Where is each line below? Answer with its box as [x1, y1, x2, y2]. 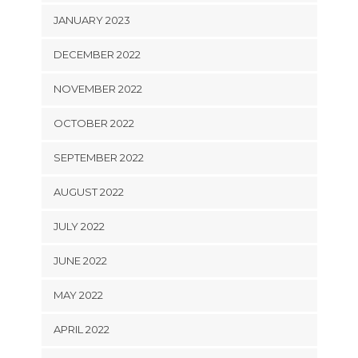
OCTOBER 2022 [53, 116, 134, 129]
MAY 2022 [53, 288, 103, 301]
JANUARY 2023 [53, 13, 130, 26]
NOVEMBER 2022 [53, 82, 142, 95]
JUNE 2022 [53, 253, 107, 267]
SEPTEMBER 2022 [53, 150, 144, 164]
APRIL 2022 [53, 322, 109, 336]
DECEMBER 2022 [53, 47, 141, 61]
